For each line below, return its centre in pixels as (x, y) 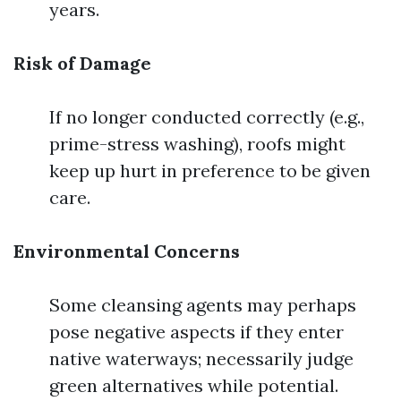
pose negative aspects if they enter (196, 332)
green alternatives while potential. (194, 385)
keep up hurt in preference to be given (210, 171)
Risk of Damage (82, 63)
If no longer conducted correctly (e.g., (207, 117)
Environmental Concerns (127, 251)
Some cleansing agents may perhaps (203, 305)
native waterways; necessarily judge (201, 358)
